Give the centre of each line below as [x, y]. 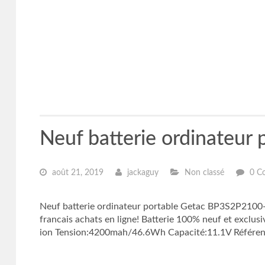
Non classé [203, 173]
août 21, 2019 [76, 173]
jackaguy [141, 173]
